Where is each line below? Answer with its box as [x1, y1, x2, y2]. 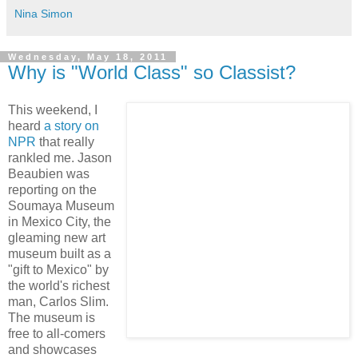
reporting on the [8, 183, 97, 197]
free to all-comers [8, 327, 105, 341]
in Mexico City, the [8, 215, 111, 229]
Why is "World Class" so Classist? [8, 61, 296, 83]
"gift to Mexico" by [8, 263, 109, 277]
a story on [44, 119, 99, 133]
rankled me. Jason [8, 151, 112, 165]
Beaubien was [8, 167, 89, 181]
